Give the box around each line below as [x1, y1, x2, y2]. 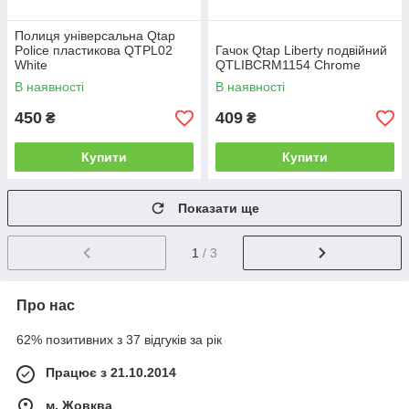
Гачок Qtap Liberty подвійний [215, 43, 387, 58]
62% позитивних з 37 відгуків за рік [16, 332, 222, 348]
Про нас [16, 298, 75, 314]
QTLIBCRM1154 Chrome [215, 58, 361, 73]
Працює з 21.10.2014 [46, 365, 176, 381]
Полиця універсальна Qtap [15, 28, 175, 44]
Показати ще [178, 201, 259, 216]
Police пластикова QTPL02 [15, 43, 173, 58]
